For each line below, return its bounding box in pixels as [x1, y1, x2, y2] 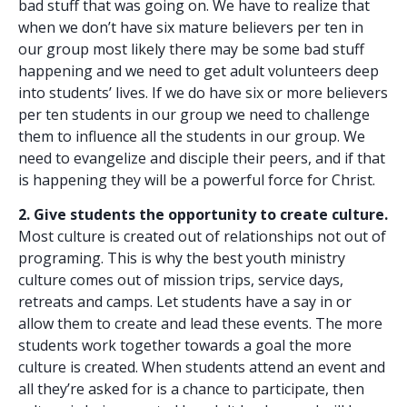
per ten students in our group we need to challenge [18, 104, 370, 124]
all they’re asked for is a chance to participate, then [18, 379, 364, 400]
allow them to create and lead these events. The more [18, 313, 382, 334]
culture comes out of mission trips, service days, [18, 270, 343, 291]
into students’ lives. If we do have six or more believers [18, 82, 388, 103]
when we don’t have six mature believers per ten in [18, 16, 363, 37]
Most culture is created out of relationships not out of [18, 226, 386, 247]
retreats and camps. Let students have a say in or [18, 292, 352, 313]
